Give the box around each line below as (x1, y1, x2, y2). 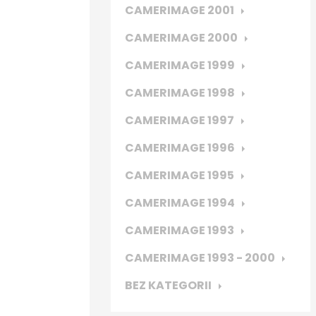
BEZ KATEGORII (125, 277, 212, 293)
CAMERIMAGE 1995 (125, 167, 234, 183)
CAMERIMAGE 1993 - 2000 (125, 250, 275, 266)
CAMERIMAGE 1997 (125, 112, 234, 128)
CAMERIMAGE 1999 (125, 57, 235, 73)
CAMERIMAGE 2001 (125, 2, 234, 18)
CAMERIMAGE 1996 (125, 140, 235, 156)
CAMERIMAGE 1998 (125, 85, 235, 101)
